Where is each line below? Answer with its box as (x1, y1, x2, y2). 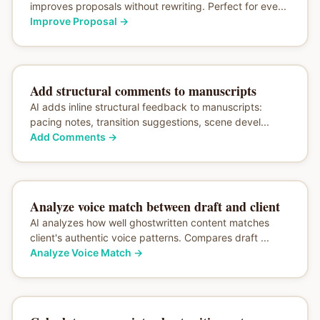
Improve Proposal (29, 14, 117, 27)
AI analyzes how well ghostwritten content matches (29, 216, 269, 229)
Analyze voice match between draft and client (29, 196, 280, 216)
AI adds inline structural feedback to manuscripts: (29, 100, 262, 113)
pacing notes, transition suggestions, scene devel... (29, 115, 269, 128)
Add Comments (29, 130, 106, 143)
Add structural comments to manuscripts (29, 81, 256, 100)
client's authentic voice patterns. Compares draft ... (29, 231, 269, 244)
